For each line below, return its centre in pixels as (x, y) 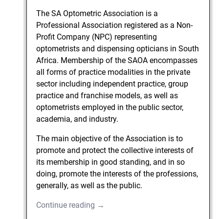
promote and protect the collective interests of (115, 150)
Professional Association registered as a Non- (115, 25)
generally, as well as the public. (89, 185)
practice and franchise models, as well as (107, 95)
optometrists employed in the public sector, (110, 107)
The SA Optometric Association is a (97, 13)
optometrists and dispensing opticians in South (118, 48)
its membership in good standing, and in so (111, 162)
